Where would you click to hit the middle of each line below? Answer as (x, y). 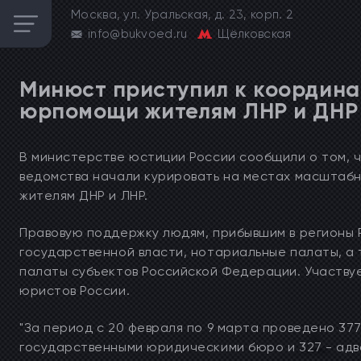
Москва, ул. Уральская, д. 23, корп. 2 (183, 15)
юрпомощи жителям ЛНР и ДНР (189, 111)
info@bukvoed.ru (138, 34)
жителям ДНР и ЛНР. (84, 195)
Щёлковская (254, 34)
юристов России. (75, 290)
